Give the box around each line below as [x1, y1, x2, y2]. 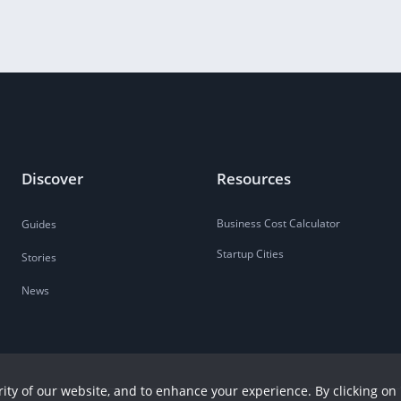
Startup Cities [217, 246, 284, 262]
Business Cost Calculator [217, 216, 340, 232]
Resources [217, 168, 291, 190]
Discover [21, 168, 83, 190]
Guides [21, 217, 56, 233]
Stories [21, 250, 56, 266]
